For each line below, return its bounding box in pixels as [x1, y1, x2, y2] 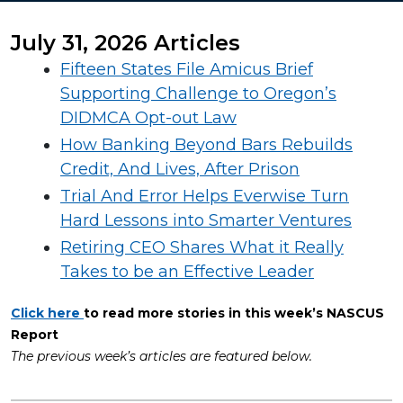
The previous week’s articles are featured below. [11, 348, 312, 364]
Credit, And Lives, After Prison [60, 159, 300, 179]
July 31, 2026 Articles [11, 30, 240, 56]
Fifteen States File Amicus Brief [60, 59, 313, 79]
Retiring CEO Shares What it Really [60, 237, 344, 257]
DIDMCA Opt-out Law [60, 108, 237, 128]
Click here [11, 305, 84, 321]
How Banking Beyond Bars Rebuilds [60, 135, 353, 155]
